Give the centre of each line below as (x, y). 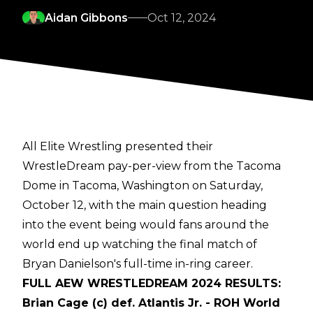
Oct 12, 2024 (182, 18)
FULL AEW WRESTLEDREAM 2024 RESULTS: (152, 284)
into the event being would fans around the (146, 225)
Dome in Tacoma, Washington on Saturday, (143, 186)
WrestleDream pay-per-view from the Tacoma (152, 166)
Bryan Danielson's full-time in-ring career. (138, 264)
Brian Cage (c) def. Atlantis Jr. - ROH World (151, 303)
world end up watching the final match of (140, 245)
